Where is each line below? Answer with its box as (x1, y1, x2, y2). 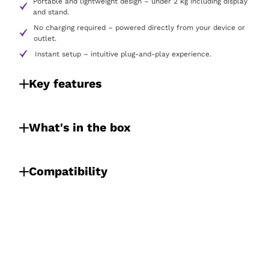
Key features (29, 77, 101, 91)
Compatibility (29, 165, 107, 178)
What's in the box (29, 121, 131, 134)
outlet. (34, 34, 57, 43)
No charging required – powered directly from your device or (34, 23, 246, 32)
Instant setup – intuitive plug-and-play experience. (35, 50, 211, 58)
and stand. (33, 8, 70, 16)
